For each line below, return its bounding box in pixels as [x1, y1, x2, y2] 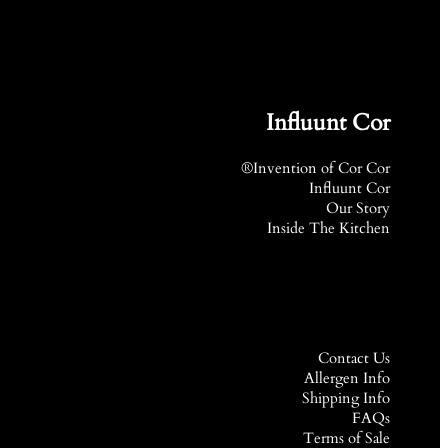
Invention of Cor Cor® [253, 158, 390, 179]
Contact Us [318, 348, 390, 369]
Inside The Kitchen [267, 218, 390, 239]
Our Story [326, 198, 390, 219]
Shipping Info [302, 388, 390, 409]
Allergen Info [304, 368, 390, 389]
